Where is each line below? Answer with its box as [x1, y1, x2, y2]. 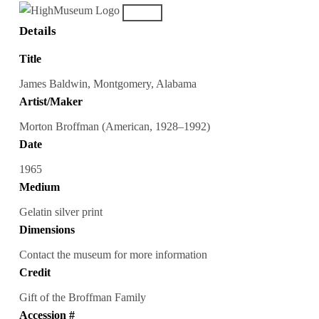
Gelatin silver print [19, 205, 103, 218]
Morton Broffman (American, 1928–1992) [19, 120, 210, 133]
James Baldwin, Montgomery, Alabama [19, 78, 197, 90]
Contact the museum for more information [19, 248, 207, 261]
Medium [19, 181, 60, 194]
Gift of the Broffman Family [19, 291, 146, 303]
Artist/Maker [19, 95, 83, 108]
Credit [19, 266, 51, 278]
